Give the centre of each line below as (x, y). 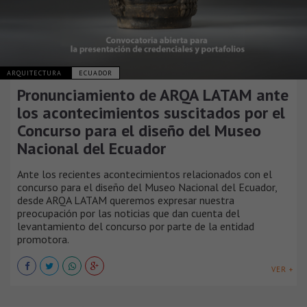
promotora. (43, 240)
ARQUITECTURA (36, 73)
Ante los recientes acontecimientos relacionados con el (145, 174)
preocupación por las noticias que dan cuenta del (128, 213)
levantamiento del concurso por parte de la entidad (136, 226)
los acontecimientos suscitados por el (151, 113)
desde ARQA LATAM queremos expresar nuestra (126, 200)
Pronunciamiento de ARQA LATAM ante (153, 95)
